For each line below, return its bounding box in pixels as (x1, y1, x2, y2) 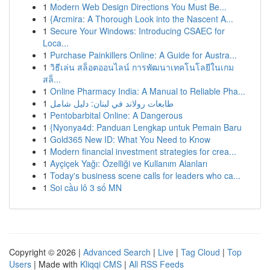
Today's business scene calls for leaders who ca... (50, 169, 240, 181)
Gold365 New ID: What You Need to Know (50, 133, 210, 145)
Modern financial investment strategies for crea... (50, 145, 236, 157)
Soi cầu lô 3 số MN (50, 181, 122, 193)
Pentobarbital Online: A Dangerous (50, 109, 183, 121)
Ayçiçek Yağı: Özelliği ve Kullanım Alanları (50, 157, 207, 169)
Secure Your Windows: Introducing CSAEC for (50, 25, 225, 37)
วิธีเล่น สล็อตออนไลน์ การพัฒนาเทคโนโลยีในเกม (50, 61, 234, 73)
